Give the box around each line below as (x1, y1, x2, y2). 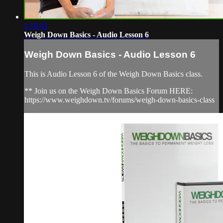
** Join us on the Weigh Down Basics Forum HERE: (24, 86, 193, 95)
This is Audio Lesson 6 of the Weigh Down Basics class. (24, 69, 203, 78)
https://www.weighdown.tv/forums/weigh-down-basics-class (24, 95, 215, 104)
